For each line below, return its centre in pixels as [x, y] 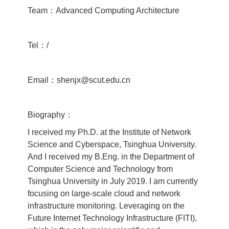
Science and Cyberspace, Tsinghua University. [112, 145]
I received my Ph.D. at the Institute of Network [109, 132]
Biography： [50, 115]
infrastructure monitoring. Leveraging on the [106, 206]
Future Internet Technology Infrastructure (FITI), [112, 218]
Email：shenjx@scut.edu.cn [79, 80]
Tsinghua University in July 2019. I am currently [112, 181]
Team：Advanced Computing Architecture [103, 11]
